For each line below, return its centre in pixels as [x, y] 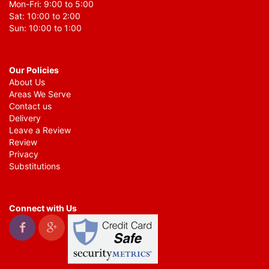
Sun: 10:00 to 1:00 [45, 28]
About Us [27, 82]
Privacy [24, 154]
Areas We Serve [40, 94]
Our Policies [34, 70]
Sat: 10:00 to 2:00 [45, 16]
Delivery [25, 118]
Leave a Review [40, 130]
